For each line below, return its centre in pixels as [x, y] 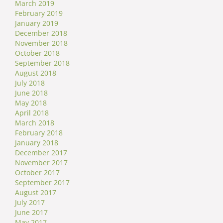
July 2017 [30, 202]
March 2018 [35, 122]
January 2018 [37, 142]
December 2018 [41, 33]
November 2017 [41, 162]
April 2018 [32, 112]
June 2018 [31, 93]
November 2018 [41, 43]
